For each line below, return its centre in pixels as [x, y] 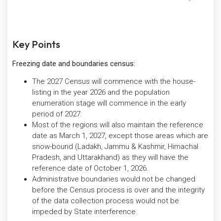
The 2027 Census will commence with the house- [114, 82]
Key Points [36, 44]
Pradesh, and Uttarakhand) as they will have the [110, 158]
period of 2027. [57, 114]
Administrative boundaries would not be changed [114, 179]
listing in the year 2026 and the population [101, 92]
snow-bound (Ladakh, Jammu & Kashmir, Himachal [115, 147]
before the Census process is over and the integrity [118, 190]
